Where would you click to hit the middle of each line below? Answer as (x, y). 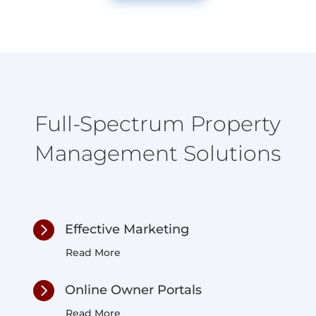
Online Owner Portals (133, 290)
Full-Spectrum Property (158, 123)
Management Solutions (158, 153)
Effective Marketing (127, 229)
